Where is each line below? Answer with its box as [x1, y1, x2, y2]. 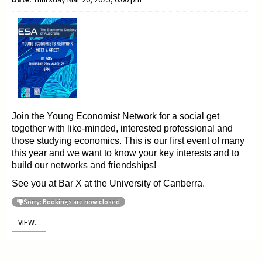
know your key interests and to [114, 147, 239, 158]
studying [37, 135, 74, 146]
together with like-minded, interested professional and [12, 123, 233, 133]
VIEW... [18, 216, 40, 227]
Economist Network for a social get [76, 111, 219, 121]
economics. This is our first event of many [74, 135, 244, 146]
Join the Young [12, 111, 76, 121]
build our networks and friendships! [12, 160, 156, 170]
